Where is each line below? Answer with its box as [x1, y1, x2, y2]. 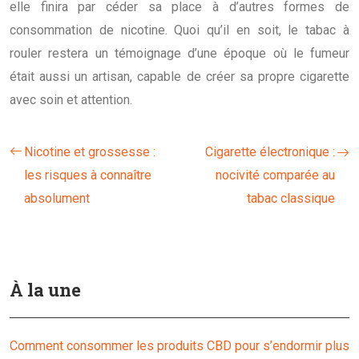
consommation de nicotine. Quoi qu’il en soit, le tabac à [10, 22, 349, 38]
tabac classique [247, 190, 335, 206]
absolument [24, 190, 90, 206]
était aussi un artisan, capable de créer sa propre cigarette [10, 68, 349, 84]
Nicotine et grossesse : [24, 143, 155, 159]
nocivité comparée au [216, 167, 335, 183]
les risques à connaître [24, 167, 151, 183]
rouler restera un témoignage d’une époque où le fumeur [10, 45, 349, 61]
